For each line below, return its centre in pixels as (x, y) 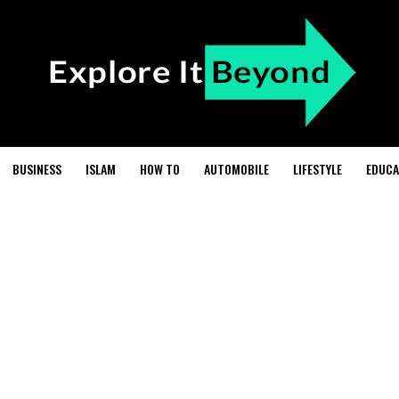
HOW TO (159, 169)
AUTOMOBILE (236, 169)
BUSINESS (37, 169)
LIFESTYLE (317, 169)
